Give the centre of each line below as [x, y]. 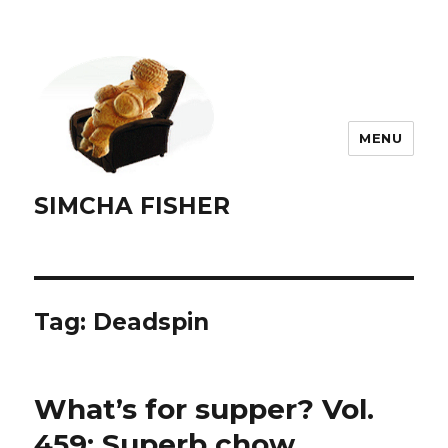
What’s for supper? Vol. [204, 409]
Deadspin [151, 322]
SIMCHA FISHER [132, 206]
